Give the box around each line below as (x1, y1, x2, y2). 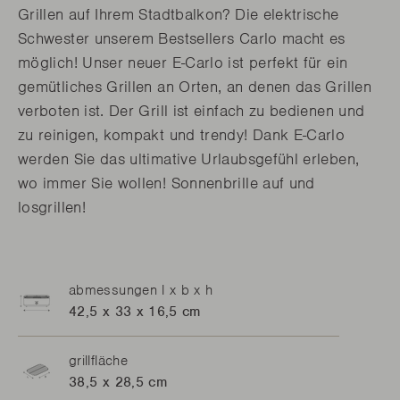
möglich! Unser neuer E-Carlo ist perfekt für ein (18, 52, 348, 72)
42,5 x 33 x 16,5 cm (69, 302, 201, 321)
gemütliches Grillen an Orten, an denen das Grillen (18, 76, 371, 96)
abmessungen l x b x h (69, 280, 213, 299)
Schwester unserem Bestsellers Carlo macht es (18, 28, 346, 48)
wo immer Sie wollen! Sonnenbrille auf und (18, 172, 315, 193)
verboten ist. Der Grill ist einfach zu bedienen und (18, 100, 365, 121)
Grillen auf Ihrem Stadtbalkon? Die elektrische (18, 4, 339, 24)
